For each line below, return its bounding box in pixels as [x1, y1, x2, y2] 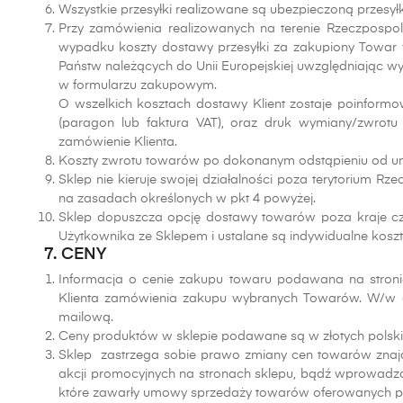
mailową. [58, 311, 113, 324]
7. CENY [44, 246, 106, 263]
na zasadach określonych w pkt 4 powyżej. [58, 193, 316, 205]
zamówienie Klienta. [58, 136, 177, 148]
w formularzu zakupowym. [58, 79, 217, 92]
